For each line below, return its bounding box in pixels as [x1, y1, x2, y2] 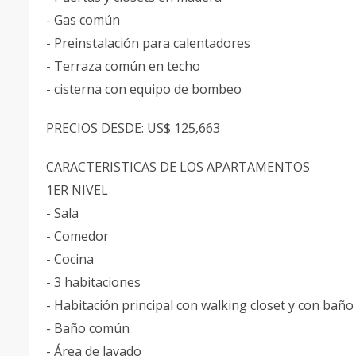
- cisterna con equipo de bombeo [46, 80, 245, 98]
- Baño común [46, 319, 133, 337]
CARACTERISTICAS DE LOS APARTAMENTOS [46, 158, 313, 176]
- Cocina [46, 250, 97, 268]
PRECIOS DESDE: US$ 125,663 [46, 119, 223, 137]
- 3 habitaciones [46, 273, 144, 291]
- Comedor [46, 227, 112, 245]
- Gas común [46, 11, 123, 29]
